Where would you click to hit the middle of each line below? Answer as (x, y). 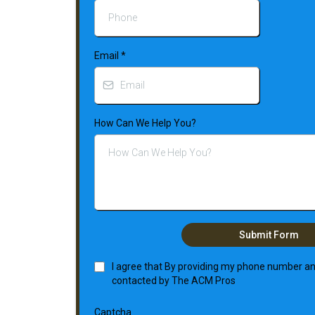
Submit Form (269, 234)
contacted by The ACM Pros (174, 280)
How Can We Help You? (145, 123)
